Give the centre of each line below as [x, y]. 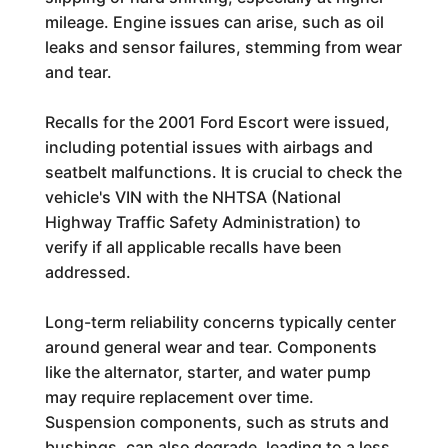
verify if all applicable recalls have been [193, 247]
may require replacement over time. [179, 397]
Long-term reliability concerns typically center [220, 322]
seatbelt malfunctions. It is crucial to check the [223, 172]
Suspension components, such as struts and [216, 422]
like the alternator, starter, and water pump [207, 372]
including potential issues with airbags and [208, 147]
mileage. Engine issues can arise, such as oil [214, 22]
